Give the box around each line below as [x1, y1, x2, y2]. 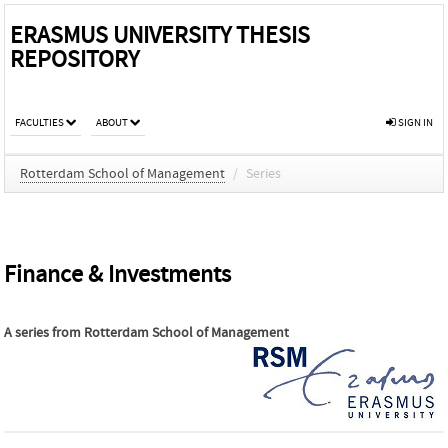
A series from [4, 325, 84, 341]
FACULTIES [15, 116, 64, 129]
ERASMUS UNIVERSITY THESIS [10, 22, 310, 49]
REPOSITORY [10, 46, 139, 73]
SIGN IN [396, 116, 433, 129]
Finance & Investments [4, 261, 231, 288]
